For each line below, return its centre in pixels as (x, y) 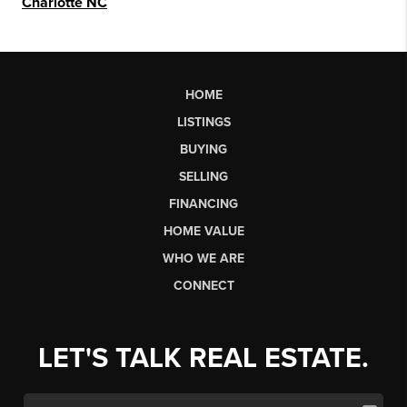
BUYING (203, 150)
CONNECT (203, 286)
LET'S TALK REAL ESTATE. (203, 359)
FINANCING (203, 204)
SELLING (203, 177)
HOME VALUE (203, 232)
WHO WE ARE (203, 259)
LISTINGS (203, 123)
